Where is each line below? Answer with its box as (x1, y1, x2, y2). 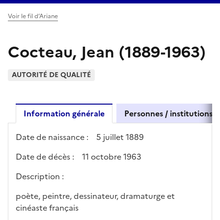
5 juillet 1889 (96, 131, 144, 143)
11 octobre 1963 (82, 150, 141, 163)
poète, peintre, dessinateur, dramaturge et (16, 190, 175, 202)
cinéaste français (16, 201, 79, 214)
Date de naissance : (16, 131, 88, 143)
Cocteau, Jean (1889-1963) (8, 40, 206, 64)
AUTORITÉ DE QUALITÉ (12, 69, 91, 80)
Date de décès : (16, 150, 74, 163)
